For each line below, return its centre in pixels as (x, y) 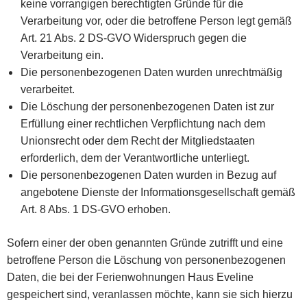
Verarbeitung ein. (62, 55)
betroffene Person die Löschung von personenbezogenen (146, 260)
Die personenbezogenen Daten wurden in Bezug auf (148, 175)
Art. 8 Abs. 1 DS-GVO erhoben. (96, 209)
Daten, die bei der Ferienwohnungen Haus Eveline (130, 277)
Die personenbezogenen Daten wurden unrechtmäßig (151, 72)
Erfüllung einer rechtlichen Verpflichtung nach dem (143, 123)
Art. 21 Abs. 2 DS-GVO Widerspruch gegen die (134, 38)
